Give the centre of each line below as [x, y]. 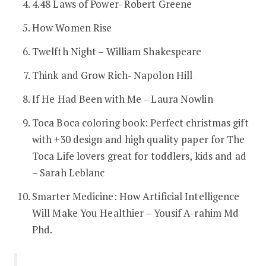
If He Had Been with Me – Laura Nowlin [122, 99]
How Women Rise [72, 27]
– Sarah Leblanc [68, 172]
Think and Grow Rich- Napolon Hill [112, 75]
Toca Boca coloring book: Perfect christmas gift [140, 122]
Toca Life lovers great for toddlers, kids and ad [139, 156]
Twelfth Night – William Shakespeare [117, 51]
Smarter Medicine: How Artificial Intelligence [136, 196]
